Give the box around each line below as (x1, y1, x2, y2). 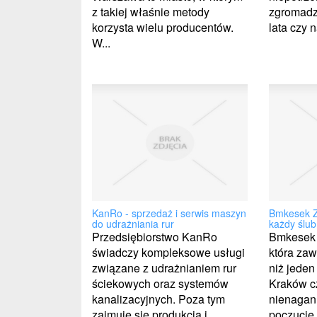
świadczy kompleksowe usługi (92, 243, 245, 260)
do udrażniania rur (92, 216, 174, 231)
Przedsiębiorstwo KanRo (92, 228, 217, 245)
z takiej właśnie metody (92, 3, 209, 20)
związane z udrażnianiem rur (92, 259, 236, 276)
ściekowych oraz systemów (92, 275, 229, 292)
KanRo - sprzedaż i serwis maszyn (92, 205, 246, 220)
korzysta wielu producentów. (92, 18, 234, 35)
